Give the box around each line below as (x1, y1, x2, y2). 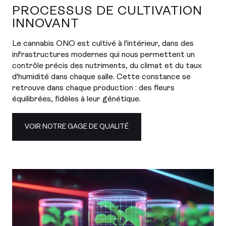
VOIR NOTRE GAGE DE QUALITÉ (25, 123, 129, 131)
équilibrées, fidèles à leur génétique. (12, 95, 141, 103)
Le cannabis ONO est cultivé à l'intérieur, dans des (12, 40, 194, 48)
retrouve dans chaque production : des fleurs (12, 84, 175, 92)
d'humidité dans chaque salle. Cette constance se (12, 73, 191, 81)
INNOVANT (12, 18, 79, 30)
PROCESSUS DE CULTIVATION (12, 5, 202, 18)
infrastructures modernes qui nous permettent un (12, 51, 195, 59)
